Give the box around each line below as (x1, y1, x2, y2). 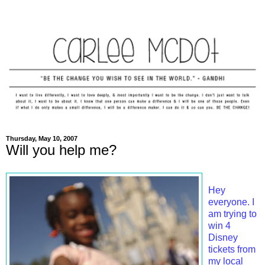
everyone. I (208, 196, 254, 207)
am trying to (208, 208, 257, 219)
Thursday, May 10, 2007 (6, 135, 77, 142)
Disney (208, 232, 238, 243)
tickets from (208, 244, 256, 254)
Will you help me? (6, 142, 117, 158)
